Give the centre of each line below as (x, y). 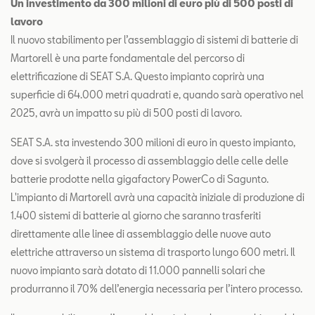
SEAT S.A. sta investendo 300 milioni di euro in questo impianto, (153, 142)
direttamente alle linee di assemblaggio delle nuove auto (141, 233)
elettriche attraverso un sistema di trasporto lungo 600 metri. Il (153, 252)
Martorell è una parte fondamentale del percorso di (128, 58)
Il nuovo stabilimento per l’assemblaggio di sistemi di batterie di (154, 39)
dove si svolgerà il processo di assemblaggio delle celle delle (149, 160)
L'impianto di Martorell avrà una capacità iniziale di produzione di (157, 197)
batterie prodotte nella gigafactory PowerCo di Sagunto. (140, 179)
